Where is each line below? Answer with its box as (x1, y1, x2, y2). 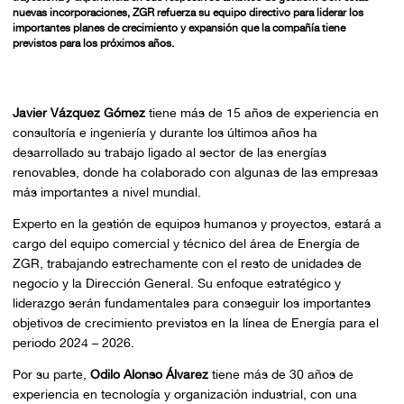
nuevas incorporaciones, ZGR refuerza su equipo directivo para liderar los (12, 5, 363, 19)
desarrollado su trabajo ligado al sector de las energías (12, 145, 326, 161)
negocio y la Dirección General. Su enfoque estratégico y (12, 276, 341, 291)
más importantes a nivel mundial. (12, 185, 201, 200)
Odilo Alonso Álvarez (89, 366, 208, 381)
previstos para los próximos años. (12, 36, 174, 50)
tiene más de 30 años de (207, 366, 353, 381)
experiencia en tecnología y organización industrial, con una (12, 386, 357, 401)
